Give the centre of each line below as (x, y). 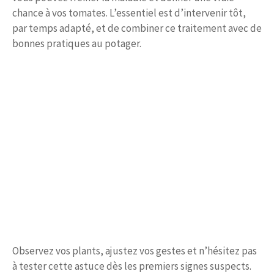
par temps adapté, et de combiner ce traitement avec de (137, 28)
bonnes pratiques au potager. (77, 44)
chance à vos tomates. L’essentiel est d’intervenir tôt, (129, 13)
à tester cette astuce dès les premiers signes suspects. (132, 266)
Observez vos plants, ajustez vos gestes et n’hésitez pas (135, 250)
